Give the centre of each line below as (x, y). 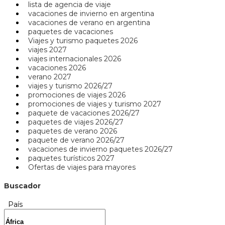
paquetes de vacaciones (69, 32)
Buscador (22, 186)
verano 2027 (48, 77)
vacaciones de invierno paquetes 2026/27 (98, 149)
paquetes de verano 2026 (71, 131)
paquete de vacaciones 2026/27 (82, 113)
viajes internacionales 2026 (73, 59)
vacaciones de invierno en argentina (89, 14)
